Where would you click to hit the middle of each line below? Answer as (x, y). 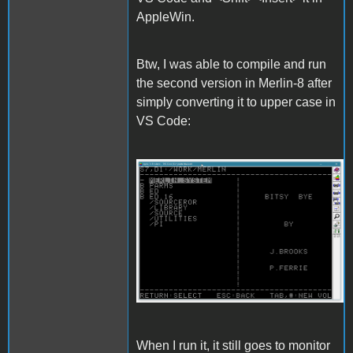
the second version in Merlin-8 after (234, 83)
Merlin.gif (178, 185)
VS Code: (163, 121)
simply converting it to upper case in (236, 102)
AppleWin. (165, 17)
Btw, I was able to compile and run (231, 64)
